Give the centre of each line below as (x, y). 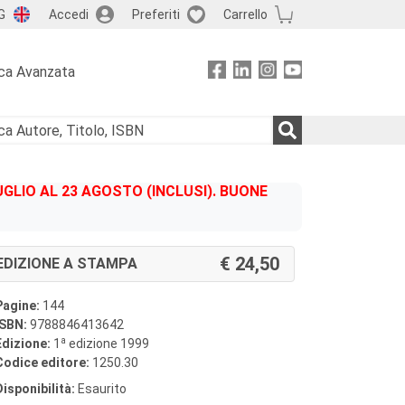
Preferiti (155, 14)
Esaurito (101, 389)
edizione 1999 (108, 344)
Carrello (245, 14)
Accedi (68, 14)
